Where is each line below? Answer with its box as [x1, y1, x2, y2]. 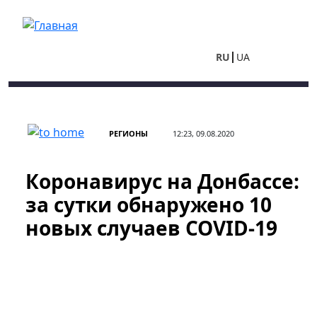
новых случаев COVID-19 [25, 214, 277, 241]
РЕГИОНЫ [109, 128, 148, 139]
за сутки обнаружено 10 [25, 191, 272, 218]
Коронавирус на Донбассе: [25, 168, 299, 195]
